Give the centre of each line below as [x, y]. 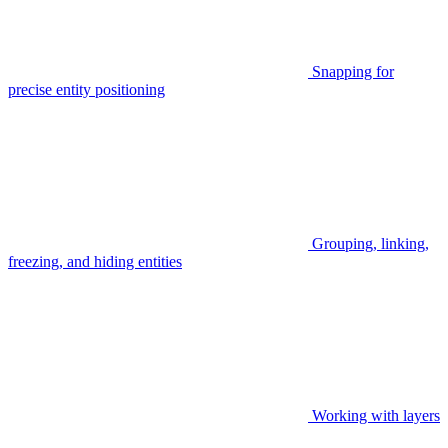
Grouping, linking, [370, 243]
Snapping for [353, 71]
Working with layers [376, 415]
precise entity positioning [86, 89]
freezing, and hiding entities [95, 261]
